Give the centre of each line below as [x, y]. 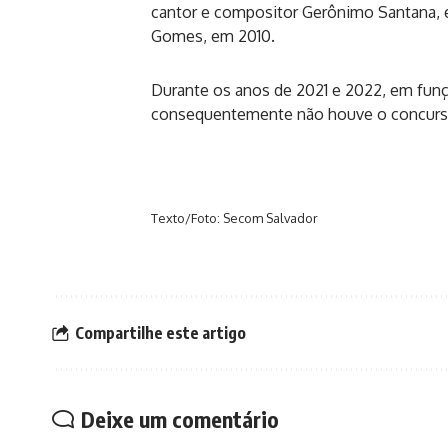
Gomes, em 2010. [213, 36]
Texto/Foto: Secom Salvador [234, 218]
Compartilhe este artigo [160, 332]
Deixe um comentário [180, 419]
